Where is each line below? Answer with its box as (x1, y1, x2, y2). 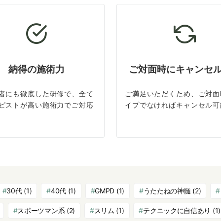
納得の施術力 (8, 64, 65, 75)
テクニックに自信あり (143, 206, 211, 215)
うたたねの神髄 (143, 186, 191, 195)
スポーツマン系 (17, 206, 65, 215)
